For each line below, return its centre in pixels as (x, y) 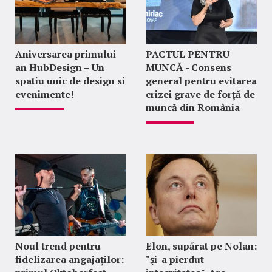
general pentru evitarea (201, 81)
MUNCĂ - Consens (188, 68)
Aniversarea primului (66, 54)
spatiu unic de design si (70, 81)
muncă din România (192, 108)
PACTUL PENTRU (187, 54)
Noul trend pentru (58, 246)
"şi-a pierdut (175, 260)
